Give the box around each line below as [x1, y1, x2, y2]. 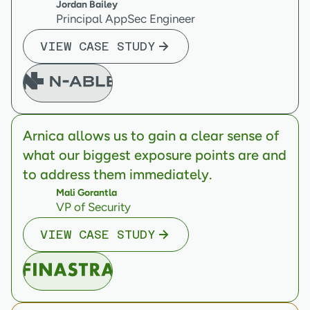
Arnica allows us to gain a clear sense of [23, 127, 280, 145]
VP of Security [56, 200, 131, 215]
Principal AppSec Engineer [56, 12, 195, 26]
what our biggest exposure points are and [23, 147, 286, 164]
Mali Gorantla [56, 187, 117, 199]
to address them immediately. [23, 166, 212, 183]
